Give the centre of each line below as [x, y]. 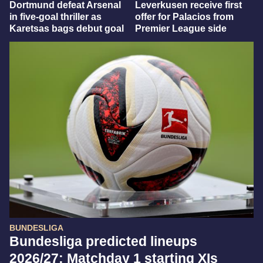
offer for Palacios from [184, 16]
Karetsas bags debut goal [67, 28]
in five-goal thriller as [55, 16]
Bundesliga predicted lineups [103, 241]
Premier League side [181, 28]
